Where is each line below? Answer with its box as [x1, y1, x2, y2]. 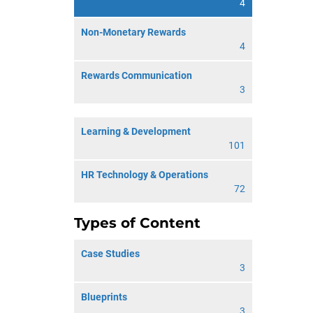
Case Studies [81, 248, 140, 259]
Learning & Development [81, 126, 191, 137]
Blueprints [81, 291, 127, 303]
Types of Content [74, 214, 201, 231]
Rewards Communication [81, 70, 192, 81]
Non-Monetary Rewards [81, 27, 186, 38]
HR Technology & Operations [81, 169, 208, 180]
